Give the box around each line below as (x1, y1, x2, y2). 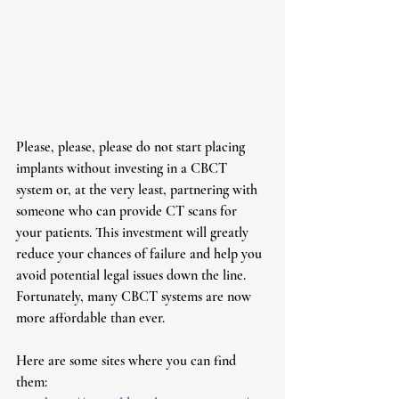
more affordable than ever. (16, 309, 165, 328)
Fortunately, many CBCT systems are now (16, 288, 255, 306)
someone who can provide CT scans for (16, 202, 240, 221)
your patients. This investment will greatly (16, 224, 252, 242)
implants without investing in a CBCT (16, 159, 231, 178)
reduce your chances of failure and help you (16, 245, 265, 264)
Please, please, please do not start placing (16, 138, 248, 157)
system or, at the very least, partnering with (16, 181, 261, 199)
